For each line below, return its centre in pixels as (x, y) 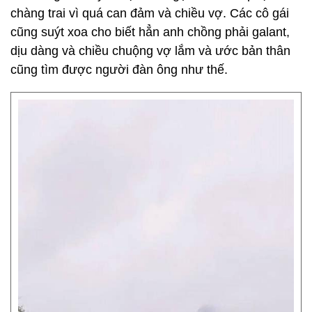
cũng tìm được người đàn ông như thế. (119, 70)
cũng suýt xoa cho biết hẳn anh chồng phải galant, (150, 32)
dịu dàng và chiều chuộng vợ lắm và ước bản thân (150, 51)
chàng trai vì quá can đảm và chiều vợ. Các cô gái (150, 13)
